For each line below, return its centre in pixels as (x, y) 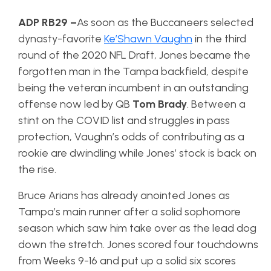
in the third (219, 39)
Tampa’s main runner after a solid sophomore (129, 212)
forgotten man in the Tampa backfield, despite (133, 72)
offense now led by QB (75, 104)
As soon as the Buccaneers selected (165, 23)
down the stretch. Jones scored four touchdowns (138, 245)
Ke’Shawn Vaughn (148, 39)
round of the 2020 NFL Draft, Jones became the (134, 55)
